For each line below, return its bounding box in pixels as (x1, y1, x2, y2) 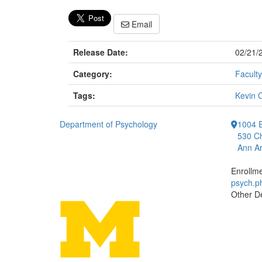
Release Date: (73, 46, 128, 58)
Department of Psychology (60, 118, 157, 130)
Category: (73, 68, 112, 80)
